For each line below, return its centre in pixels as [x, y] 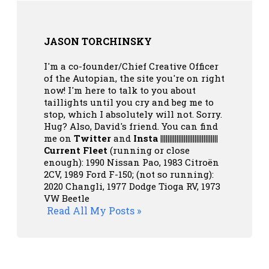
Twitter [92, 138]
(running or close [149, 150]
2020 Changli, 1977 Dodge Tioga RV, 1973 [132, 186]
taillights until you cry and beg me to [129, 102]
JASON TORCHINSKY [98, 41]
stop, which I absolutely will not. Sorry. [133, 114]
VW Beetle [67, 198]
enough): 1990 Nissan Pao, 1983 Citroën [131, 162]
